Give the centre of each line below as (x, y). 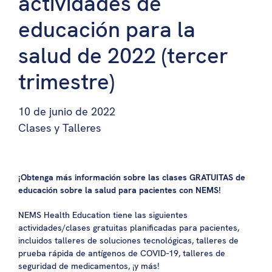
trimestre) (66, 82)
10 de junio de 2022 (67, 112)
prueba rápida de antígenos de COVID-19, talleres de (122, 253)
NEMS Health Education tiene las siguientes (103, 215)
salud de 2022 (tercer (123, 56)
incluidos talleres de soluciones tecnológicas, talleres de (128, 241)
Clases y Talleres (59, 128)
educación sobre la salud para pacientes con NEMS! (120, 190)
